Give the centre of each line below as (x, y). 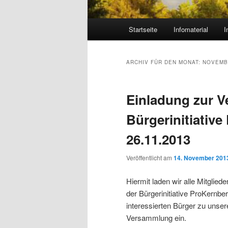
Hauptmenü (107, 24)
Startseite (143, 30)
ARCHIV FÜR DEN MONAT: (164, 62)
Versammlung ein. (156, 217)
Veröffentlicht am (150, 158)
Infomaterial (191, 30)
